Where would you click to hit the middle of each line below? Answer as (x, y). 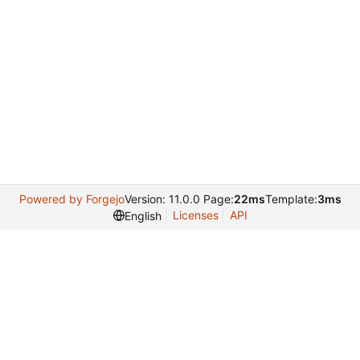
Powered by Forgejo (72, 199)
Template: (291, 199)
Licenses (195, 215)
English (143, 215)
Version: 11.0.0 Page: (179, 199)
